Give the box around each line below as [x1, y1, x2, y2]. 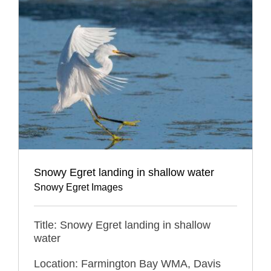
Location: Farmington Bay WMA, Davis [34, 257, 221, 270]
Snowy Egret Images [34, 181, 123, 192]
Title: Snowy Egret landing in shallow [34, 218, 211, 231]
